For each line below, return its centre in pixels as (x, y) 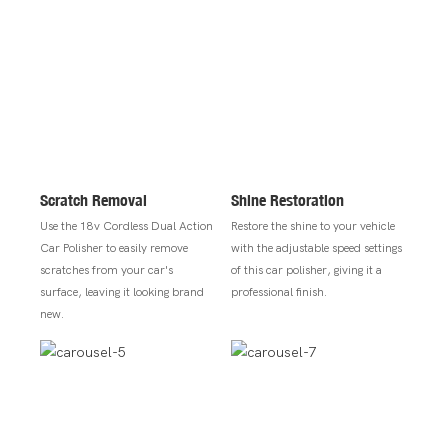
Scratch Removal (93, 200)
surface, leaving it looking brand (122, 291)
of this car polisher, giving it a (306, 269)
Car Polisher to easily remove (114, 247)
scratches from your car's (106, 269)
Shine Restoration (287, 200)
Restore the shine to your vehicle (312, 225)
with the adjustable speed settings (316, 247)
